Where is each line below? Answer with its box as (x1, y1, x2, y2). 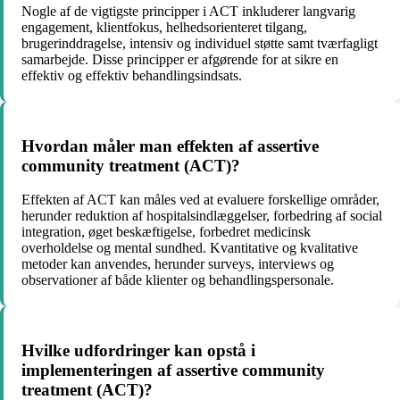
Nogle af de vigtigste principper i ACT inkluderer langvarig (21, 4, 355, 19)
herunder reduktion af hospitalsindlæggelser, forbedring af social (21, 208, 382, 224)
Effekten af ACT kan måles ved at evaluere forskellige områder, (21, 192, 379, 208)
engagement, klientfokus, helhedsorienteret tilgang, (21, 20, 307, 35)
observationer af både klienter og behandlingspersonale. (21, 272, 334, 288)
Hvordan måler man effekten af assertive (21, 136, 319, 155)
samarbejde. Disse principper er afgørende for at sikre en (21, 52, 338, 67)
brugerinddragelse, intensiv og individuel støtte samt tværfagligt (21, 36, 378, 51)
